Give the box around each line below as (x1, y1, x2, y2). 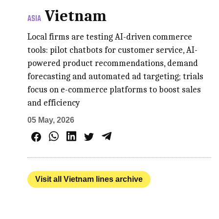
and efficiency (27, 98, 81, 109)
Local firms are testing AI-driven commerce (27, 32, 193, 43)
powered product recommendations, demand (27, 58, 198, 69)
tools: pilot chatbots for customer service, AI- (27, 45, 198, 56)
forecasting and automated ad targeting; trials (27, 71, 204, 82)
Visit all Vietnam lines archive (35, 175, 143, 184)
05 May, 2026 (27, 116, 75, 125)
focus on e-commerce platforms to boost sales (27, 85, 201, 95)
